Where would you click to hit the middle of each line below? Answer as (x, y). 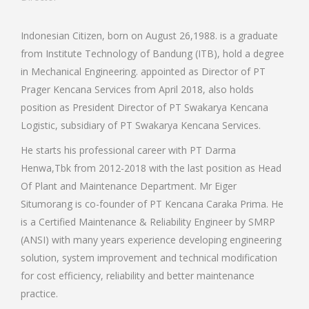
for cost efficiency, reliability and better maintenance (138, 276)
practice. (39, 293)
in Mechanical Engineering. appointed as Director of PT (143, 71)
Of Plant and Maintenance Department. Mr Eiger (129, 186)
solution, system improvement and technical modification (149, 258)
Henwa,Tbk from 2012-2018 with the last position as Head (151, 168)
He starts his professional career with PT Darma (128, 150)
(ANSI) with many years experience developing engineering (151, 240)
